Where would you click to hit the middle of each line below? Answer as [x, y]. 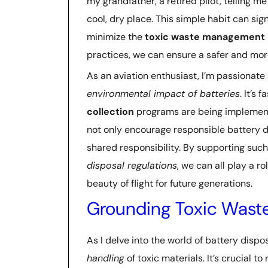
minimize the [116, 36]
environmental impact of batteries [163, 93]
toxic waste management [205, 36]
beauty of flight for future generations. [170, 183]
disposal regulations [132, 165]
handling [106, 258]
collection [110, 111]
